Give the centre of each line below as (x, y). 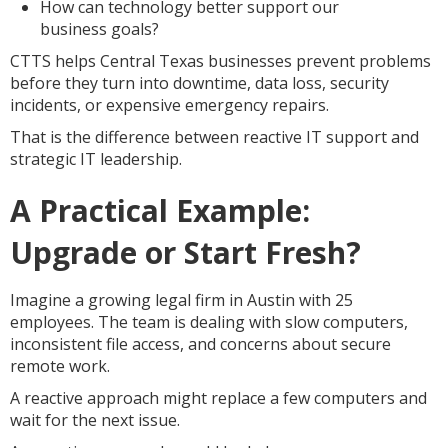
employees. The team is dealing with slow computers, (209, 322)
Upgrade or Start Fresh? (185, 252)
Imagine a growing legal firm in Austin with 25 (181, 300)
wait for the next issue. (95, 420)
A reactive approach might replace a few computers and (218, 398)
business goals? (99, 29)
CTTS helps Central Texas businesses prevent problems (220, 61)
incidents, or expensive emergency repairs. (169, 105)
